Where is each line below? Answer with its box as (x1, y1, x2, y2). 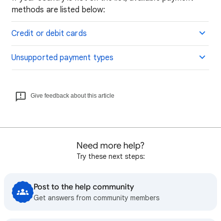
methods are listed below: (12, 5, 106, 15)
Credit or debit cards (11, 29, 87, 39)
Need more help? (76, 140, 145, 151)
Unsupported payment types (11, 53, 113, 63)
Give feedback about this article (31, 92, 114, 100)
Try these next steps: (76, 152, 145, 161)
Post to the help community (34, 182, 134, 192)
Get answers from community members (34, 193, 159, 203)
